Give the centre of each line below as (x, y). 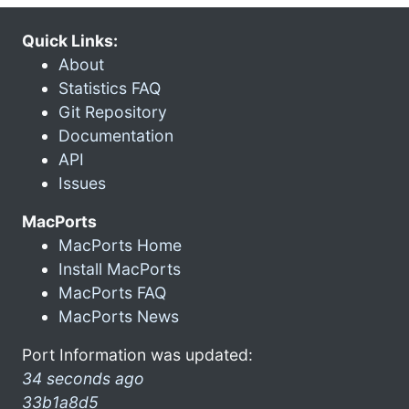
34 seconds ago (83, 378)
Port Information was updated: (137, 354)
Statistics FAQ (110, 88)
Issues (82, 183)
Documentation (116, 135)
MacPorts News (119, 316)
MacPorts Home (120, 245)
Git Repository (113, 111)
